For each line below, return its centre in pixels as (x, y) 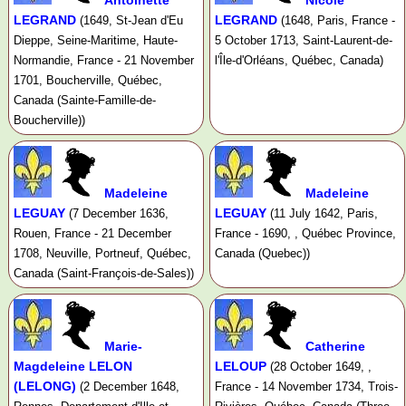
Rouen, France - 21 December (92, 234)
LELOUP (240, 367)
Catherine (335, 347)
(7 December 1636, (119, 214)
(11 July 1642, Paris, (324, 214)
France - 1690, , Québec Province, (305, 234)
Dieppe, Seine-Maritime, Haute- (96, 41)
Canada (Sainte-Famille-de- (85, 101)
